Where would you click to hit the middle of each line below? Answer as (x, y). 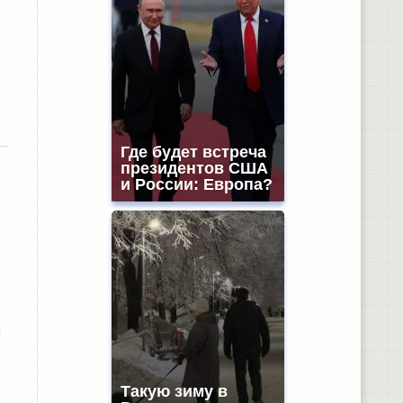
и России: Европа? (196, 184)
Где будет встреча (193, 152)
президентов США (194, 168)
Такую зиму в (174, 391)
